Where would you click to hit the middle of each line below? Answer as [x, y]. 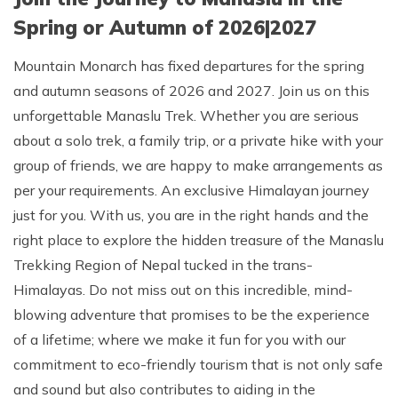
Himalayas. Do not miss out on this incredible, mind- [183, 290]
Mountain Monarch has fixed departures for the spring [189, 66]
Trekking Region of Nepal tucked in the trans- [163, 265]
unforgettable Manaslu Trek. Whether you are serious [186, 115]
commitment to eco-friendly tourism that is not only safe [198, 364]
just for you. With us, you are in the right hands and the [191, 215]
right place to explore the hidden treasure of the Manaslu [199, 240]
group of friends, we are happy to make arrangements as [198, 165]
